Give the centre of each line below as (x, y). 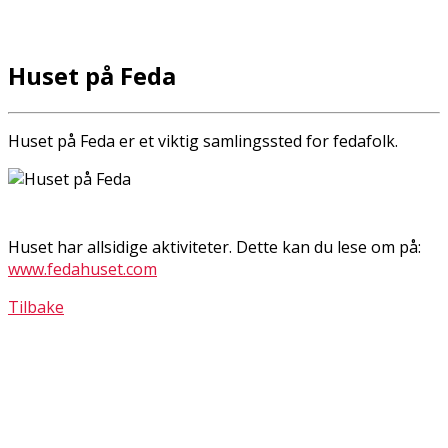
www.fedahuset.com (82, 268)
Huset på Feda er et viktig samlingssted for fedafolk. (205, 140)
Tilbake (36, 306)
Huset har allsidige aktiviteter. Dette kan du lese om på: (214, 246)
